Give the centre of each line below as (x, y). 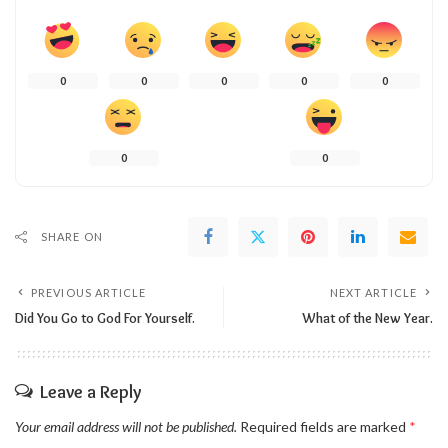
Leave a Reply (90, 391)
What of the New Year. (367, 317)
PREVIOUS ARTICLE (89, 292)
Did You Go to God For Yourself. (105, 317)
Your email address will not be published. (126, 426)
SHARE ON (72, 236)
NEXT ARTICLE (373, 292)
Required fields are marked (324, 426)
